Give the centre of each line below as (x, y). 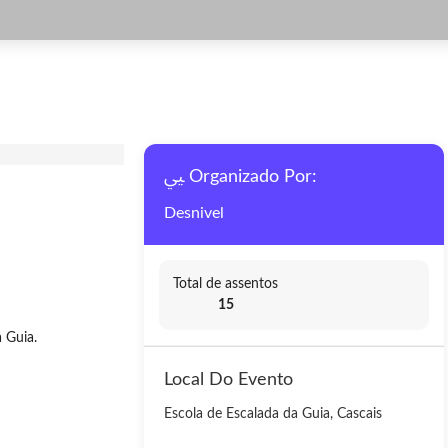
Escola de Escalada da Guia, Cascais (273, 414)
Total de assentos (225, 284)
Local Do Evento (228, 380)
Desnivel (194, 213)
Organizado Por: (253, 177)
